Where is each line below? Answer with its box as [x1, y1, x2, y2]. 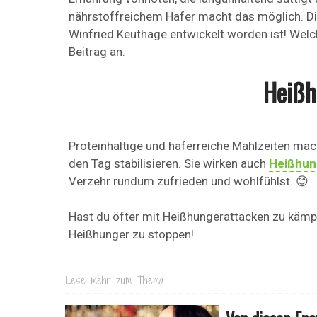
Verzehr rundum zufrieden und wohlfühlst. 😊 [69, 173, 309, 188]
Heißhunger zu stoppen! [69, 226, 194, 241]
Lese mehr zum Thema [65, 272, 163, 288]
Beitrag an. [69, 44, 125, 59]
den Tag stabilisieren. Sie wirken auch [69, 156, 269, 171]
